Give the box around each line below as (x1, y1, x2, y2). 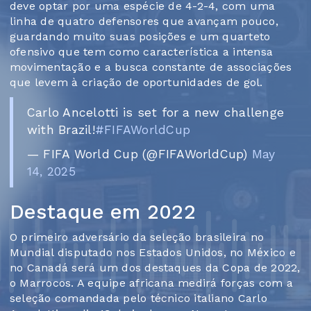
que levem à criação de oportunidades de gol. (10, 76, 263, 90)
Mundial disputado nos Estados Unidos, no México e (10, 246, 296, 260)
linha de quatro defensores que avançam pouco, (10, 15, 278, 28)
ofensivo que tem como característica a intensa (10, 45, 274, 59)
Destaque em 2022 (10, 200, 196, 224)
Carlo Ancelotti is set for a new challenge (27, 106, 285, 120)
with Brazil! (27, 123, 95, 137)
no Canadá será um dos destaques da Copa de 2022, (10, 261, 301, 275)
